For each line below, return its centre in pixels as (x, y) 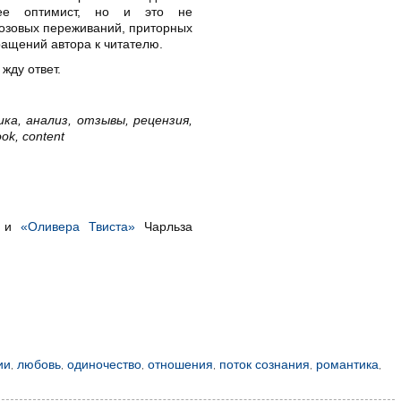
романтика (347, 365)
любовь (38, 365)
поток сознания (264, 365)
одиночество (104, 365)
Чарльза (164, 226)
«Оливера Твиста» (77, 226)
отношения (180, 365)
